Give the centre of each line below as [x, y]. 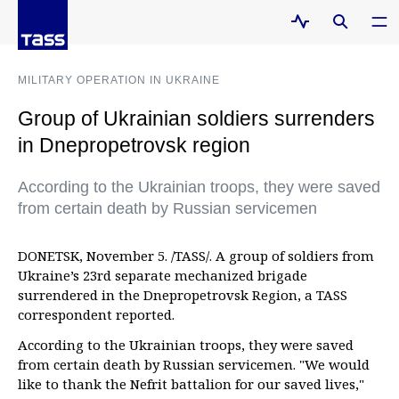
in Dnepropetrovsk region [134, 145]
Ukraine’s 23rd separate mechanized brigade [163, 275]
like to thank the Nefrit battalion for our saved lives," [191, 384]
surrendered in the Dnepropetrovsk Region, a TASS [183, 295]
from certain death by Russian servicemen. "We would [194, 364]
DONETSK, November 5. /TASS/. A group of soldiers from [196, 256]
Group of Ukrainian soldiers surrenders [196, 118]
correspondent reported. [96, 314]
